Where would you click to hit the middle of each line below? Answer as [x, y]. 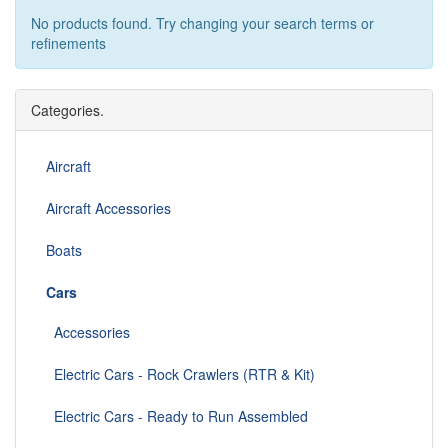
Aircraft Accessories [108, 208]
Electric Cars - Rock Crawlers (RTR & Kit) [180, 374]
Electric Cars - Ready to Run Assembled [177, 416]
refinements [68, 43]
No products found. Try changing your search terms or [202, 23]
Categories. [67, 110]
